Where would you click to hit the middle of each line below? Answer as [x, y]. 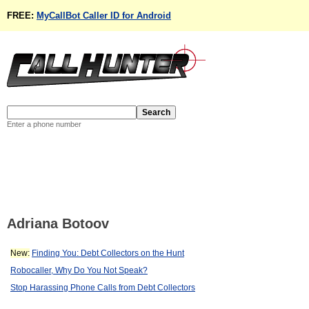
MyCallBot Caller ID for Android [104, 16]
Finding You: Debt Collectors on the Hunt [108, 253]
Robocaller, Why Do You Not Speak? [79, 270]
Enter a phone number [44, 124]
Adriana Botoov [58, 224]
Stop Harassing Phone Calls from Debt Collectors [103, 287]
